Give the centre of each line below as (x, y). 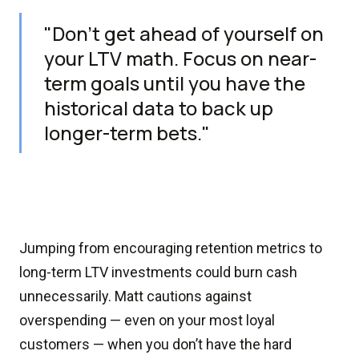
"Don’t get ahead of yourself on (184, 33)
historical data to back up (159, 108)
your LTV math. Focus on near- (180, 58)
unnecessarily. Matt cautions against (135, 296)
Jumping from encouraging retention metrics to (171, 248)
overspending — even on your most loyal (147, 320)
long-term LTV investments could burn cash (158, 272)
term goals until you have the (175, 83)
